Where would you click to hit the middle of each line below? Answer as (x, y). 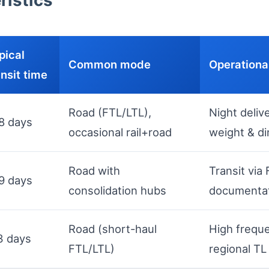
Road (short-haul (113, 229)
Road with (94, 171)
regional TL (238, 249)
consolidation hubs (117, 190)
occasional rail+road (120, 132)
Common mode (110, 64)
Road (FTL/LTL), (110, 112)
